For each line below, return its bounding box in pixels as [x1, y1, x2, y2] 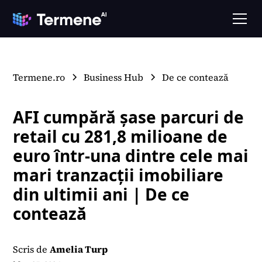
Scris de [13, 243, 48, 256]
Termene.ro [13, 71, 65, 84]
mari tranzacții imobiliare [13, 164, 224, 187]
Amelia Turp [50, 243, 108, 256]
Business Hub [84, 71, 144, 84]
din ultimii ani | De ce [13, 183, 190, 206]
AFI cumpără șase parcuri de [13, 106, 244, 129]
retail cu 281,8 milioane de [13, 125, 228, 148]
